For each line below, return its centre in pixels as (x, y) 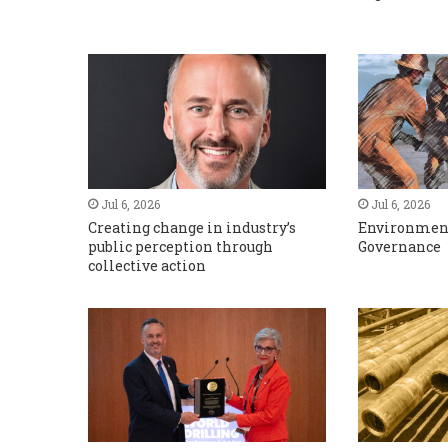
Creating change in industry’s (191, 227)
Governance (400, 246)
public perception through (180, 246)
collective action (146, 265)
